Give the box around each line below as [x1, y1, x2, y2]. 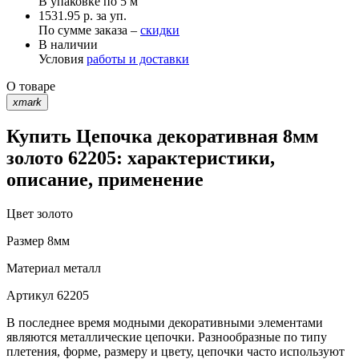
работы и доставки [87, 51, 189, 66]
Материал [6, 261, 60, 276]
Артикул [6, 288, 54, 303]
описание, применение [6, 169, 204, 191]
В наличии [38, 37, 98, 51]
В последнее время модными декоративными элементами [6, 316, 323, 330]
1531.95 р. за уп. [38, 8, 127, 22]
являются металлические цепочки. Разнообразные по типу [6, 330, 327, 345]
